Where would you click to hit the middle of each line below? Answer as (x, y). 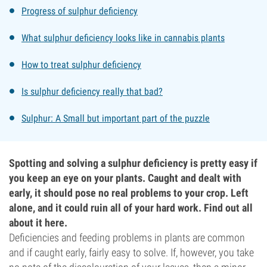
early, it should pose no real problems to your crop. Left (129, 193)
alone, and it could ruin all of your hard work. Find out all (131, 208)
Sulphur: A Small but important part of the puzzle (116, 118)
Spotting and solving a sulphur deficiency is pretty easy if (133, 163)
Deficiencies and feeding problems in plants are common (127, 237)
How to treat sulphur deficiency (81, 65)
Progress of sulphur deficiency (80, 11)
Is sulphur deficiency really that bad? (92, 91)
